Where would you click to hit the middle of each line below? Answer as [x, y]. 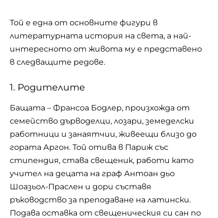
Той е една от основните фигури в [84, 23]
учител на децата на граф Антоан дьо [92, 173]
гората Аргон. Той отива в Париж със [89, 147]
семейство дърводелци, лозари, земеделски [102, 121]
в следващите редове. [57, 62]
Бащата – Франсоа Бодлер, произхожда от [100, 108]
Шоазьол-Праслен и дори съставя [81, 186]
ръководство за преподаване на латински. [100, 200]
